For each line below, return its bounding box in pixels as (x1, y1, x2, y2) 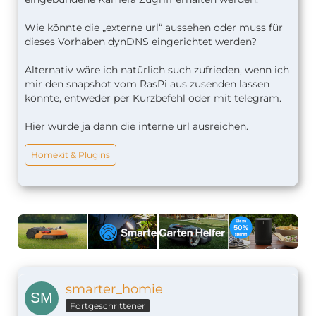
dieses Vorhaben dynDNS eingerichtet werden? (25, 35, 257, 48)
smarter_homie (66, 281, 163, 298)
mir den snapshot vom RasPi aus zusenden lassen (25, 78, 269, 90)
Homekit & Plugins (31, 150, 110, 160)
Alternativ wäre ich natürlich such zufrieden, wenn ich (25, 63, 289, 76)
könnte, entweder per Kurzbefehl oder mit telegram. (25, 92, 281, 104)
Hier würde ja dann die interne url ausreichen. (25, 120, 248, 133)
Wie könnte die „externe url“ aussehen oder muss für (25, 21, 283, 34)
